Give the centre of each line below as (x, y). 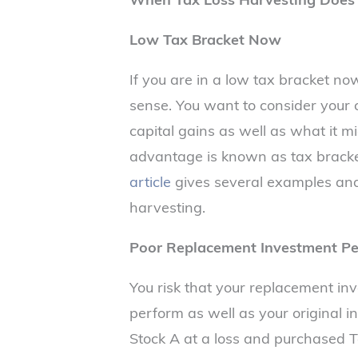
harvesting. (167, 207)
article (150, 181)
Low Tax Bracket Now (205, 39)
